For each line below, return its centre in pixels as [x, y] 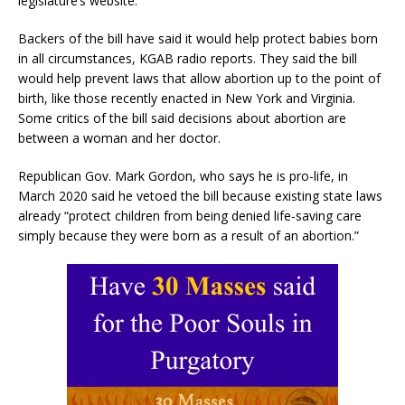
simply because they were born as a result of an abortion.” [188, 236]
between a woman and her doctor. [119, 138]
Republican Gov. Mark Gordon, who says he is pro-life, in [183, 176]
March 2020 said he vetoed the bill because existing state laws [200, 196]
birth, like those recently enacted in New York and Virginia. [187, 99]
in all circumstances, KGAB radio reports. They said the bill [188, 59]
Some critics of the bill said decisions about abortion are [182, 118]
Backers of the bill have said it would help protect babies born [198, 39]
